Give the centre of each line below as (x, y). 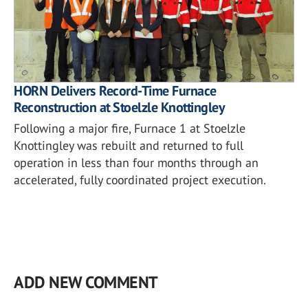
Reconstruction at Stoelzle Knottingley (119, 107)
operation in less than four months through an (136, 163)
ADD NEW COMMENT (86, 282)
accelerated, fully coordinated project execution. (140, 180)
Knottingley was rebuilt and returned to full (129, 145)
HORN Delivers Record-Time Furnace (115, 91)
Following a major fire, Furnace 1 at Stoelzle (130, 128)
